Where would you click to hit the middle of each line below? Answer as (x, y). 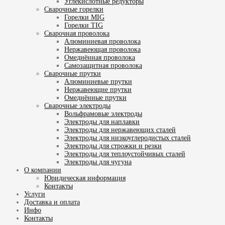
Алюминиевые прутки (98, 81)
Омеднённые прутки (95, 97)
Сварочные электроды (77, 105)
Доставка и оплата (52, 202)
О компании (43, 170)
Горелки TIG (84, 25)
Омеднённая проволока (100, 57)
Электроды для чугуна (98, 162)
